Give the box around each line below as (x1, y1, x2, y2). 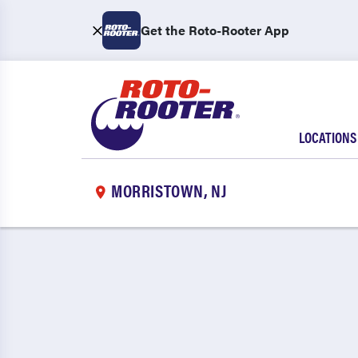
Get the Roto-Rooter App (141, 21, 289, 39)
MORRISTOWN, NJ (111, 177, 227, 202)
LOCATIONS (299, 127, 356, 147)
